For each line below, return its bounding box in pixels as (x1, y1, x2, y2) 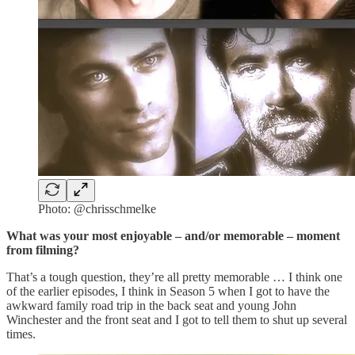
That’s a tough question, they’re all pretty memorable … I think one (6, 269, 342, 284)
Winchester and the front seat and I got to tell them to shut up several (6, 312, 347, 326)
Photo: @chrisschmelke (38, 201, 156, 216)
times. (6, 326, 36, 341)
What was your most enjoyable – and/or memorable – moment (6, 228, 340, 242)
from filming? (6, 242, 79, 257)
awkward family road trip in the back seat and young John (6, 298, 296, 312)
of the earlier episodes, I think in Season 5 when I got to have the (6, 284, 330, 298)
